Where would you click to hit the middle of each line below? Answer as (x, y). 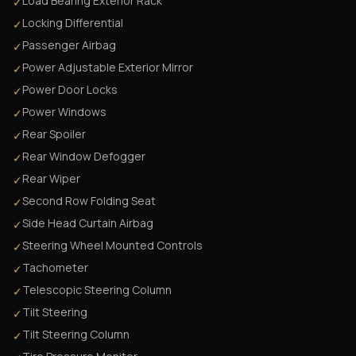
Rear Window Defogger (84, 157)
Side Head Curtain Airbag (88, 223)
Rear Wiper (51, 179)
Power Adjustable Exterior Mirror (108, 68)
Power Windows (64, 112)
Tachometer (55, 268)
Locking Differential (73, 23)
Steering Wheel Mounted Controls (112, 246)
